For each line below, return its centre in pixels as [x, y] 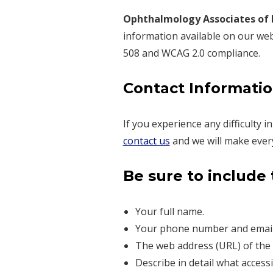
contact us [146, 141]
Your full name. [169, 212]
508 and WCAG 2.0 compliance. [191, 53]
